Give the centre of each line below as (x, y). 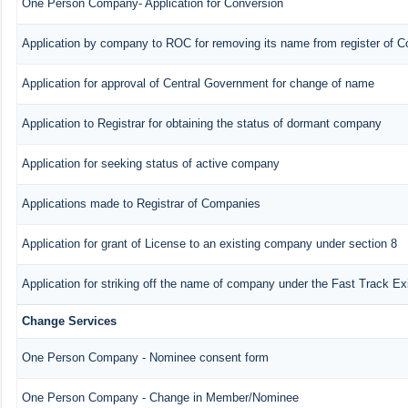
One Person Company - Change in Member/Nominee (160, 397)
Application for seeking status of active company (150, 163)
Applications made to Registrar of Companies (141, 203)
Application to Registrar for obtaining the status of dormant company (201, 123)
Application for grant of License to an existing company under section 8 (209, 243)
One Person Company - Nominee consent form (145, 357)
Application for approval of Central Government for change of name (198, 83)
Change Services (69, 321)
